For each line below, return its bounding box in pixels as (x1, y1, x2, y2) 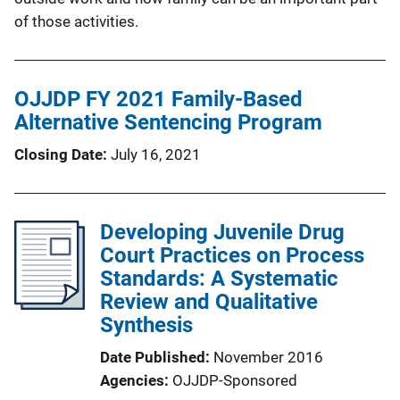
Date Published (100, 348, 205, 367)
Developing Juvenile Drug (100, 220, 345, 246)
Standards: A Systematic (100, 266, 338, 292)
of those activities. (14, 12, 138, 31)
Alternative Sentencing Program (14, 110, 322, 136)
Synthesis (100, 312, 193, 338)
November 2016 (213, 348, 323, 367)
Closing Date (14, 146, 103, 164)
